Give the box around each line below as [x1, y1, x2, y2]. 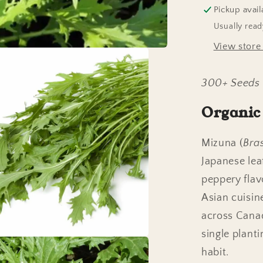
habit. [201, 245, 230, 258]
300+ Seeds [201, 77, 260, 90]
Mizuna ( [201, 136, 244, 149]
